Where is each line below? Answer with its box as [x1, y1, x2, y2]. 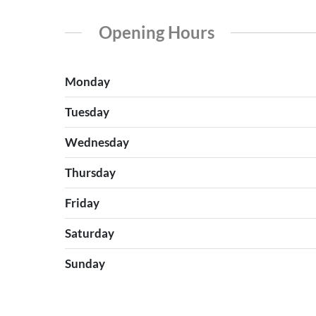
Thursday [65, 164, 116, 180]
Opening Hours [98, 21, 214, 42]
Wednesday [65, 134, 129, 150]
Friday [65, 195, 99, 210]
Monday [65, 73, 110, 89]
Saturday [65, 225, 114, 241]
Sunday [65, 255, 105, 271]
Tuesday [65, 104, 109, 119]
